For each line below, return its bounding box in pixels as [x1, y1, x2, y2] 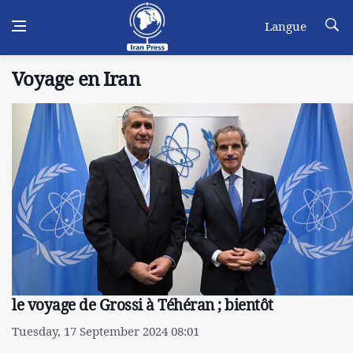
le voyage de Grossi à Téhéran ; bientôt [12, 294, 273, 315]
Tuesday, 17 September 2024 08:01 [12, 322, 199, 339]
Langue [265, 18, 307, 34]
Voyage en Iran [12, 66, 139, 91]
